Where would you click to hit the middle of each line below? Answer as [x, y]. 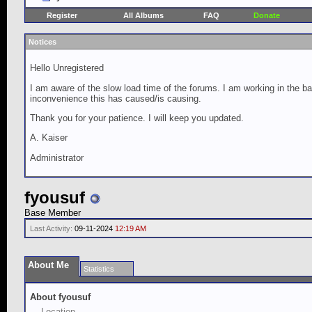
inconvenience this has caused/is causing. [116, 98]
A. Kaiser [49, 138]
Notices [42, 42]
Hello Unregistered [67, 68]
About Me [48, 265]
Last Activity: [51, 228]
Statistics [99, 269]
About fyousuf [60, 297]
